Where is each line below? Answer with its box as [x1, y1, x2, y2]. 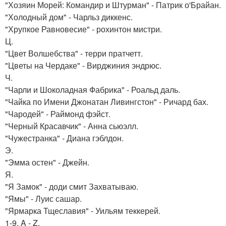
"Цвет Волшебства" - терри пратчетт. [5, 47, 143, 59]
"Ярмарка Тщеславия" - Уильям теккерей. [5, 205, 160, 216]
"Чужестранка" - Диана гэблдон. [5, 132, 124, 144]
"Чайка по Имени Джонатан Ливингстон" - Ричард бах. [5, 96, 208, 107]
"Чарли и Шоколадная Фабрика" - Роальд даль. [5, 84, 180, 95]
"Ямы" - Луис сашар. [5, 193, 82, 204]
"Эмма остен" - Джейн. [5, 156, 89, 168]
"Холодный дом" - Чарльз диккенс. [5, 11, 133, 23]
